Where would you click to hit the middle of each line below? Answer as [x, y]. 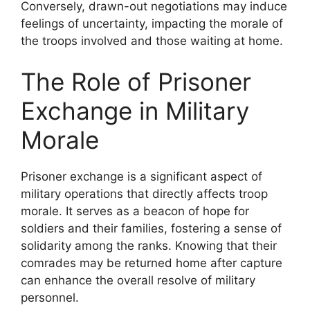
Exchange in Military [135, 111]
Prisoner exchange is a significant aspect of [142, 176]
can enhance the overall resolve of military [138, 280]
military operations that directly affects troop [144, 194]
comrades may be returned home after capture [152, 263]
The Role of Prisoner [136, 82]
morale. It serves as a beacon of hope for [135, 211]
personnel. [50, 298]
